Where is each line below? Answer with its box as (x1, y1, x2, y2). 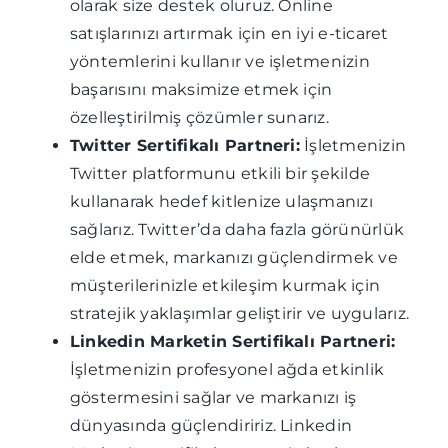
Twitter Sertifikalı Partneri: (69, 136, 300, 155)
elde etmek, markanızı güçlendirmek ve (69, 248, 398, 267)
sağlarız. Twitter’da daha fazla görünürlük (69, 220, 405, 239)
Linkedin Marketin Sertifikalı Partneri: (69, 332, 396, 351)
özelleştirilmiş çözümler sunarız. (69, 108, 329, 127)
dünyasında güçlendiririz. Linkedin (69, 416, 353, 435)
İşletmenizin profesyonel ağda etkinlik (69, 360, 385, 379)
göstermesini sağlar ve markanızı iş (69, 388, 357, 407)
